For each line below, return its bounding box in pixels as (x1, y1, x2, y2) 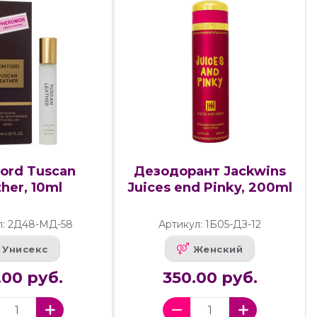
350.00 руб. (162, 268, 258, 288)
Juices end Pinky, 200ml (127, 180, 293, 196)
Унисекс (2, 243, 48, 255)
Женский (192, 243, 243, 255)
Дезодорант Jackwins (134, 163, 287, 180)
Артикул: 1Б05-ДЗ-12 (158, 218, 262, 231)
